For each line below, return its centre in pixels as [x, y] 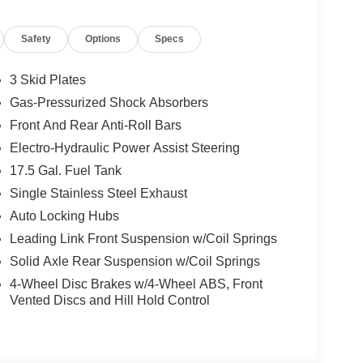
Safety [36, 38]
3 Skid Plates [47, 79]
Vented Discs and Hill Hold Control [109, 300]
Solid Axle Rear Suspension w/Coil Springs [135, 261]
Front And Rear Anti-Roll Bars [95, 125]
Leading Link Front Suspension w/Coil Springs [143, 238]
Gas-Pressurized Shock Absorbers [109, 102]
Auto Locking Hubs [64, 216]
